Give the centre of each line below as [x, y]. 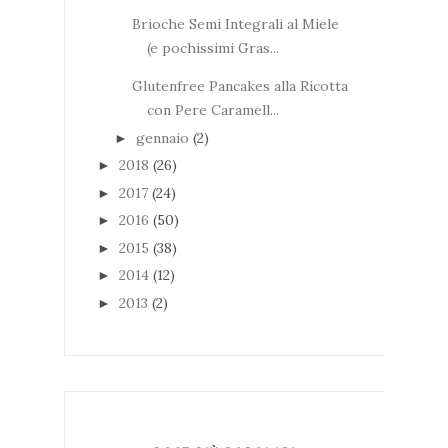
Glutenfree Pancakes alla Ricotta [239, 86]
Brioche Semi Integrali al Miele [235, 24]
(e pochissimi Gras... [212, 48]
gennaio [164, 137]
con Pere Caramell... [212, 110]
